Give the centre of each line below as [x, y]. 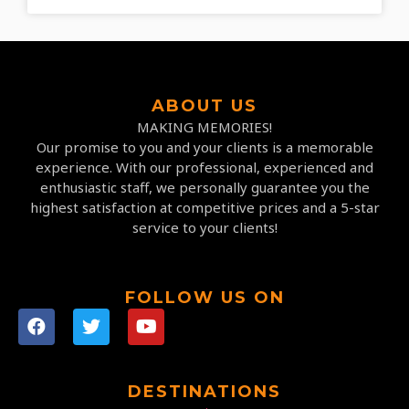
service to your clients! [204, 228]
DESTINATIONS [204, 391]
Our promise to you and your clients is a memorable [204, 147]
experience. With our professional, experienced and [204, 168]
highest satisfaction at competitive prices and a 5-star [204, 208]
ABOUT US [204, 106]
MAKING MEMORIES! [204, 127]
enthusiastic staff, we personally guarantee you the [204, 188]
